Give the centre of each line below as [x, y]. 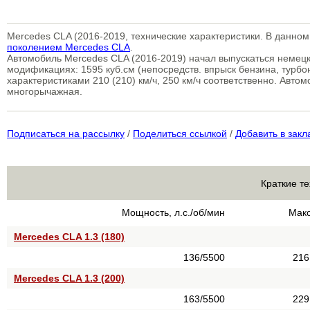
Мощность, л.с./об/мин [173, 212]
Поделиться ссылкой [180, 134]
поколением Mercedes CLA [69, 47]
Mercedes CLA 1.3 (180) [69, 237]
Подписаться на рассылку [66, 134]
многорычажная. [45, 91]
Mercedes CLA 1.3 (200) [69, 278]
